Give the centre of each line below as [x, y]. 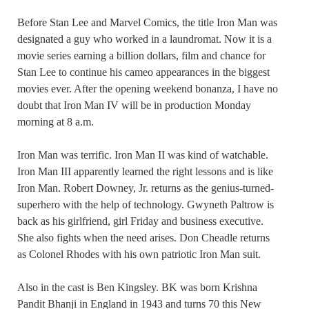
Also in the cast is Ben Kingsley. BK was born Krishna [137, 288]
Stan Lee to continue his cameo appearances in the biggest [143, 72]
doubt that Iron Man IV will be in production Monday [134, 106]
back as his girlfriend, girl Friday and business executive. [140, 221]
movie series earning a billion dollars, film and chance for [141, 56]
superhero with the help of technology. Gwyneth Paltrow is [146, 205]
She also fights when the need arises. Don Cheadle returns [143, 238]
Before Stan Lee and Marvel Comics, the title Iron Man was [147, 23]
